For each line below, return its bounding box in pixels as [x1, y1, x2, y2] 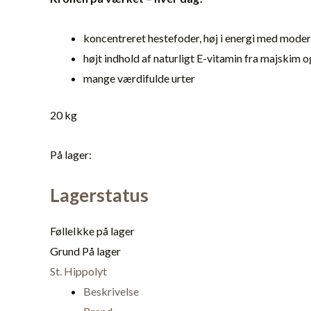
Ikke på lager [73, 224, 135, 237]
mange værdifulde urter [83, 71, 195, 85]
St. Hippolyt [50, 264, 107, 278]
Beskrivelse [83, 284, 139, 298]
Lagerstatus [50, 183, 149, 206]
